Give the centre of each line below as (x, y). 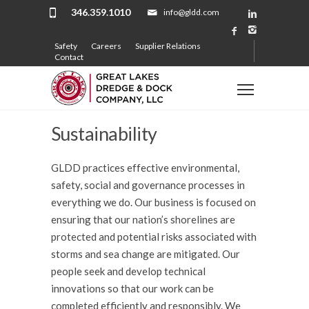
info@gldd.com (191, 12)
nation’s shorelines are (184, 220)
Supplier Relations (168, 46)
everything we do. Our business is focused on (153, 202)
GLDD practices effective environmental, (145, 168)
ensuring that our (92, 220)
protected (74, 237)
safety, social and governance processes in (148, 185)
